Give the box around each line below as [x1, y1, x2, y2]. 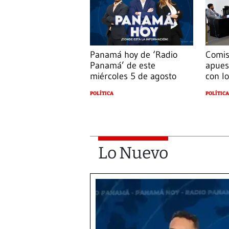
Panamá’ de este [90, 60, 155, 72]
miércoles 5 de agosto [90, 71, 176, 82]
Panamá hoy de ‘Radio [90, 49, 177, 61]
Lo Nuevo [98, 143, 168, 163]
